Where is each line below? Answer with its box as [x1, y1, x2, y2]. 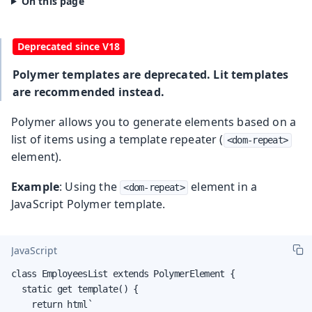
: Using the [59, 178, 120, 194]
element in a [188, 178, 258, 194]
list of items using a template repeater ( [11, 131, 224, 147]
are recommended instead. [13, 84, 164, 100]
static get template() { [11, 283, 139, 295]
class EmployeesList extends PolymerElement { [11, 267, 235, 279]
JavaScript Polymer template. [11, 196, 166, 212]
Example [11, 178, 60, 194]
